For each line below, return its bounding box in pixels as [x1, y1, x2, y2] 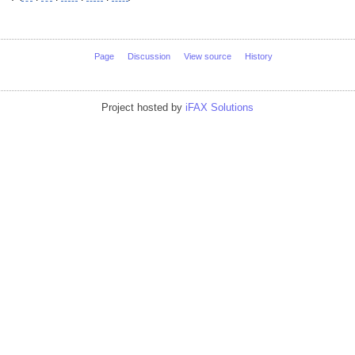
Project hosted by [101, 101, 185, 114]
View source [184, 51, 232, 61]
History [245, 51, 273, 61]
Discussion [128, 51, 171, 61]
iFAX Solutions [185, 101, 254, 114]
